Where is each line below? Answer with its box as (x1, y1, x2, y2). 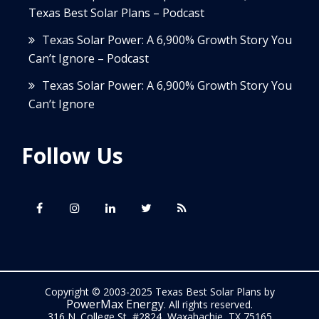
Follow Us (21, 141, 123, 171)
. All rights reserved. (164, 298, 253, 312)
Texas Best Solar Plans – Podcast (28, 4, 204, 21)
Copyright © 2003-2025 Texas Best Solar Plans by (44, 285, 275, 299)
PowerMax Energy (66, 296, 164, 313)
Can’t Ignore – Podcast (28, 50, 149, 66)
